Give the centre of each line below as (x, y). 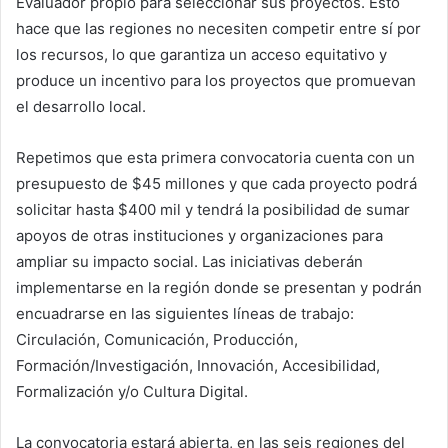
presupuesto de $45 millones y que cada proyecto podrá (216, 184)
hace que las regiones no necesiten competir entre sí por (218, 29)
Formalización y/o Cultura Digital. (132, 392)
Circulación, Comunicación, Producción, (157, 340)
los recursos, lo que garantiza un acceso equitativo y (201, 55)
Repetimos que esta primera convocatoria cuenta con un (215, 158)
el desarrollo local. (81, 107)
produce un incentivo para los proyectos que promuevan (216, 81)
